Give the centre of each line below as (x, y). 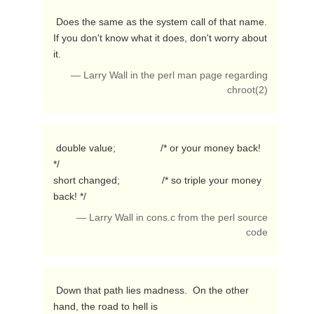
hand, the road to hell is (105, 306)
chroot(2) (248, 90)
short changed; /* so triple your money (157, 180)
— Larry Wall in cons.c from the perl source (172, 218)
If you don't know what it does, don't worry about (160, 38)
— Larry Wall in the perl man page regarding (170, 75)
